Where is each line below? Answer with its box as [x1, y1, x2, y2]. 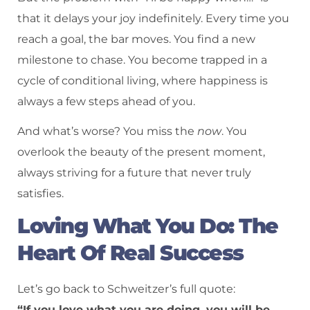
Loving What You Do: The [17, 213, 278, 239]
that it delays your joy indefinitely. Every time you [17, 11, 289, 25]
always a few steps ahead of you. [17, 94, 195, 108]
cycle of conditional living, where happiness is [17, 73, 268, 87]
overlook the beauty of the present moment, [17, 145, 265, 158]
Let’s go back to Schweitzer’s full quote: [17, 282, 235, 296]
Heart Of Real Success [17, 240, 244, 266]
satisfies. [17, 186, 64, 200]
